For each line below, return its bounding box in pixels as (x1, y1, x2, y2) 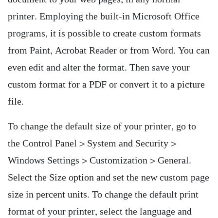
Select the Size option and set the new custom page (8, 172, 209, 183)
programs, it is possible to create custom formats (8, 28, 201, 39)
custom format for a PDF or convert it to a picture (8, 79, 205, 91)
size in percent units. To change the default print (8, 189, 199, 200)
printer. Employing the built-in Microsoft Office (8, 11, 200, 22)
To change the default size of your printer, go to (8, 121, 196, 132)
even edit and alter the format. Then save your (8, 62, 190, 73)
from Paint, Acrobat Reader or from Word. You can (8, 45, 210, 56)
